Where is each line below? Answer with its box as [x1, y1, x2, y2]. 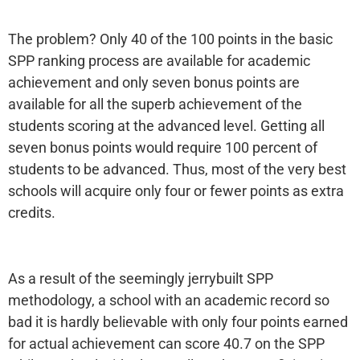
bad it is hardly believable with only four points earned [8, 313, 348, 331]
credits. [8, 203, 55, 221]
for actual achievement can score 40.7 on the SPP [8, 335, 325, 353]
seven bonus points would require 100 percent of [8, 138, 317, 156]
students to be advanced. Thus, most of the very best [8, 160, 346, 178]
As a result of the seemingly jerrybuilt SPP [8, 270, 273, 288]
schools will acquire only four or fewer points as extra [8, 182, 344, 199]
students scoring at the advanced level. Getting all [8, 117, 325, 134]
